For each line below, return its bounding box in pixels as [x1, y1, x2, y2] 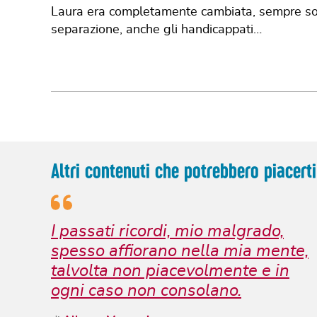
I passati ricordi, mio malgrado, [51, 222, 284, 240]
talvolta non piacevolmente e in [51, 262, 289, 279]
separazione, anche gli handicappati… [51, 23, 265, 36]
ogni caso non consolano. [51, 282, 241, 299]
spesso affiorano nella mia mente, [51, 242, 309, 260]
